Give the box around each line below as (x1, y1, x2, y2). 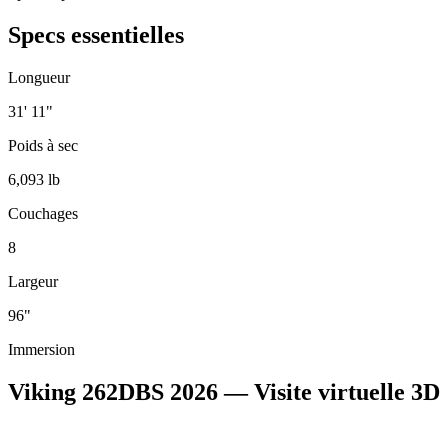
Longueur (8, 69, 70, 87)
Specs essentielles (8, 22, 184, 49)
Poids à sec (8, 137, 78, 155)
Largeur (8, 273, 58, 291)
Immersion (8, 341, 75, 359)
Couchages (8, 205, 78, 223)
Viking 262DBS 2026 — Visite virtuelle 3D (8, 379, 440, 406)
